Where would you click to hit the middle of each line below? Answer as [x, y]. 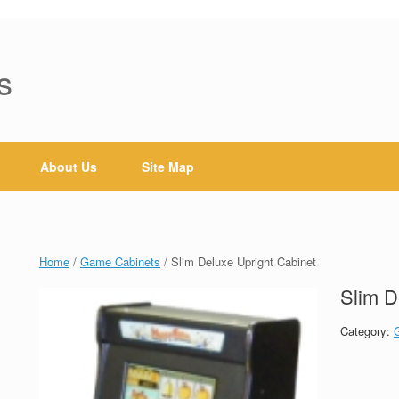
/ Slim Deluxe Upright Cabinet [239, 261]
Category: [367, 331]
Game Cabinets [121, 261]
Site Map [168, 167]
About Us [69, 167]
